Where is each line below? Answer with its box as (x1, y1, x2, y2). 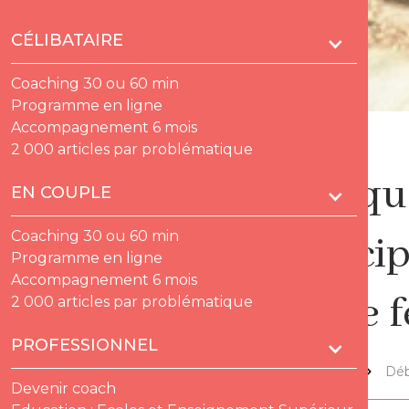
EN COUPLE (11, 183, 112, 204)
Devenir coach (11, 380, 117, 398)
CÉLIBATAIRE (11, 30, 124, 51)
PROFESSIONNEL (11, 335, 159, 356)
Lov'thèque (276, 363, 349, 380)
